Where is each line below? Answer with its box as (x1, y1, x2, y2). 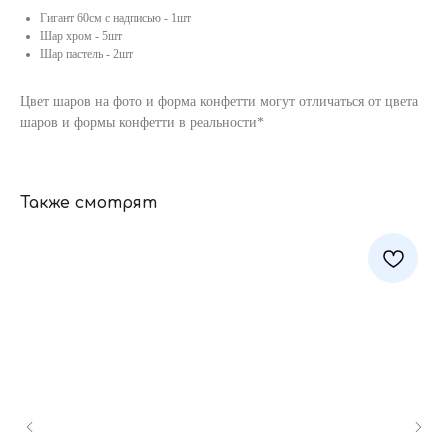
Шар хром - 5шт (40, 29, 122, 43)
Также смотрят (20, 194, 157, 212)
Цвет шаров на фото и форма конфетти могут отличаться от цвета (20, 94, 418, 109)
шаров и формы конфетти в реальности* (20, 115, 264, 130)
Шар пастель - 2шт (40, 47, 133, 61)
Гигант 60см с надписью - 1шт (40, 11, 191, 25)
